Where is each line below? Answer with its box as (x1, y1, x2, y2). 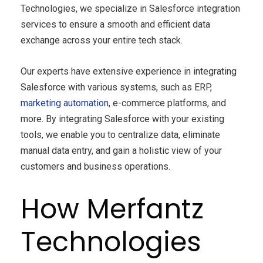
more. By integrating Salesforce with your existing (21, 113, 224, 125)
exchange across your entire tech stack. (21, 35, 183, 46)
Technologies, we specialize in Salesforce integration (21, 3, 240, 15)
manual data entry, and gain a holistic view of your (21, 145, 222, 157)
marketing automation (21, 97, 109, 109)
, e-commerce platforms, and (109, 97, 226, 109)
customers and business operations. (21, 161, 170, 173)
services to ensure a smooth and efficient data (21, 19, 210, 31)
